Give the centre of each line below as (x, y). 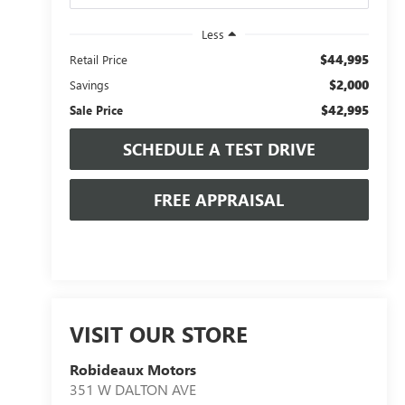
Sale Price (96, 109)
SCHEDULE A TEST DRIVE (219, 149)
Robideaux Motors (132, 370)
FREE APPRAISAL (219, 199)
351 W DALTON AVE (132, 390)
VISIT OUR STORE (158, 334)
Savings (89, 84)
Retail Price (98, 59)
